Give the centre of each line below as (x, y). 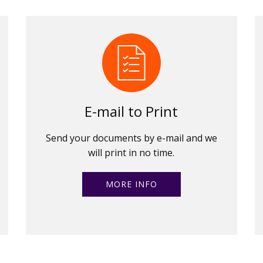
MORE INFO (131, 184)
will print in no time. (131, 152)
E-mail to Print (131, 111)
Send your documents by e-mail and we (131, 138)
